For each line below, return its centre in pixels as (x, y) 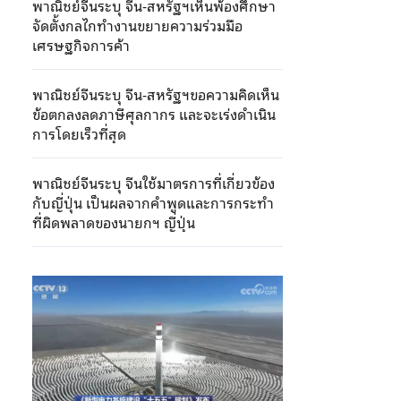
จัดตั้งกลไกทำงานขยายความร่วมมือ (137, 25)
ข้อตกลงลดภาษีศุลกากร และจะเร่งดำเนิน (154, 114)
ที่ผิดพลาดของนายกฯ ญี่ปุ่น (114, 222)
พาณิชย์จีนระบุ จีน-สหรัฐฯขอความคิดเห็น (156, 94)
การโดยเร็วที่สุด (79, 133)
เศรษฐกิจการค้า (81, 45)
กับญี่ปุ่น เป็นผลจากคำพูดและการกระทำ (153, 202)
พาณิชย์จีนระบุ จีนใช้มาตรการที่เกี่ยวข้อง (154, 183)
